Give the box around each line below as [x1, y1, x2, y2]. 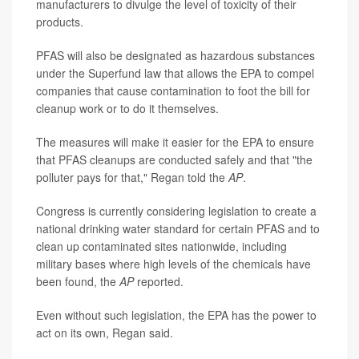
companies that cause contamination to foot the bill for [36, 82, 310, 99]
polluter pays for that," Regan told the [36, 168, 228, 185]
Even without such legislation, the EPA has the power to [36, 306, 317, 323]
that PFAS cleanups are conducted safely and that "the [36, 151, 313, 167]
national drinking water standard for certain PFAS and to [36, 220, 320, 236]
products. [36, 13, 83, 30]
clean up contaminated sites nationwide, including [36, 237, 287, 254]
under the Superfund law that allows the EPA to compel [36, 64, 314, 81]
